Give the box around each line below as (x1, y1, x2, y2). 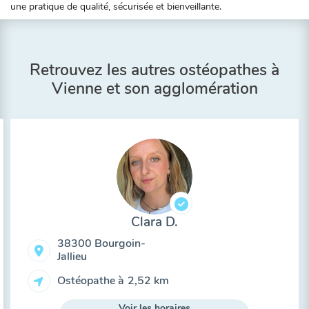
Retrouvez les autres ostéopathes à (30, 59, 279, 81)
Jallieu (57, 249, 87, 264)
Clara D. (131, 213, 178, 231)
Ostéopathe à (57, 272, 124, 288)
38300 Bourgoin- (57, 236, 146, 251)
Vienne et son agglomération (51, 78, 258, 99)
